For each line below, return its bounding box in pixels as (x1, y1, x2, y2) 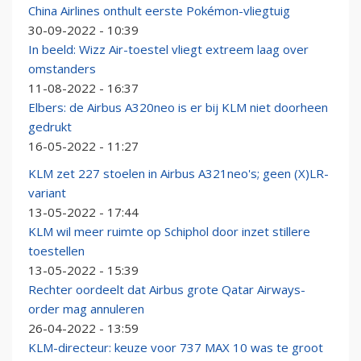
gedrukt (28, 118, 72, 135)
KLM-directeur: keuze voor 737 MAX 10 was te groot (28, 339, 323, 356)
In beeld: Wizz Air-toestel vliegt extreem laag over (28, 41, 309, 58)
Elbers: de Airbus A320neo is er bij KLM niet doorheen (28, 99, 328, 116)
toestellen (28, 243, 85, 259)
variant (28, 185, 66, 201)
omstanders (28, 60, 96, 77)
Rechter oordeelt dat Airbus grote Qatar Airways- (28, 281, 305, 298)
